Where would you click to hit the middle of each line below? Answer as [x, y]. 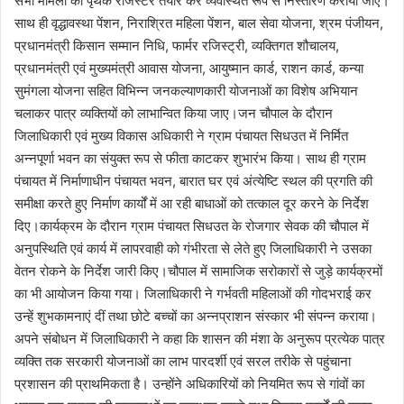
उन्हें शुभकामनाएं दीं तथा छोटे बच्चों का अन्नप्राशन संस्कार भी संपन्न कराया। [196, 316]
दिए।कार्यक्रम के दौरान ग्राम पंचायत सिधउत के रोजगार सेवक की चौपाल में [192, 225]
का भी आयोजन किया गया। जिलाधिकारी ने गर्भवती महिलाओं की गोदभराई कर [193, 293]
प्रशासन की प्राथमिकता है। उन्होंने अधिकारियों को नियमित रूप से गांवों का [189, 383]
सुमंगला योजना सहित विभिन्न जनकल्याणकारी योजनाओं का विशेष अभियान [186, 90]
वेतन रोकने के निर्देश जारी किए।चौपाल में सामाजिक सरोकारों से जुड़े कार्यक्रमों [198, 271]
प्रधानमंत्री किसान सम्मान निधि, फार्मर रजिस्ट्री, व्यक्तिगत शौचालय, [177, 45]
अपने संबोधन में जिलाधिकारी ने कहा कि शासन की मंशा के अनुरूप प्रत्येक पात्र [200, 338]
